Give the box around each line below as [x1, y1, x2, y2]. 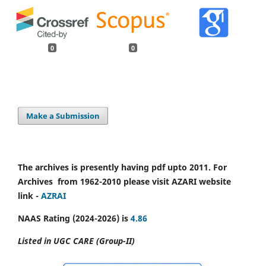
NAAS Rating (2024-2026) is [18, 212, 131, 224]
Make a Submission [26, 110, 100, 121]
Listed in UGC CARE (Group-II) [18, 235, 135, 246]
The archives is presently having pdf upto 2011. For [18, 161, 227, 173]
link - [18, 189, 41, 201]
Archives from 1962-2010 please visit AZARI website [18, 175, 231, 187]
